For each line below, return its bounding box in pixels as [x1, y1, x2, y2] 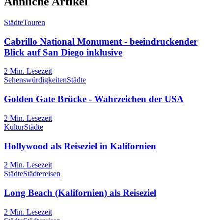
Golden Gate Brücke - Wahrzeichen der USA [4, 94, 184, 105]
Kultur [4, 122, 24, 131]
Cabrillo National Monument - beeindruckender [4, 36, 197, 47]
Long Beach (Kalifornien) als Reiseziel [4, 187, 156, 198]
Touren [23, 18, 45, 27]
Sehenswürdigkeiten [4, 76, 67, 84]
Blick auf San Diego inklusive [4, 47, 122, 57]
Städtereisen [23, 169, 60, 178]
